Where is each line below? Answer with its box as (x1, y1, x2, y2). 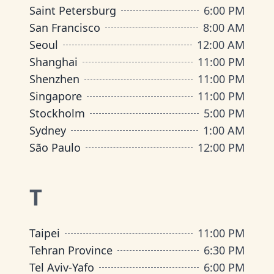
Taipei (29, 226, 60, 240)
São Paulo (29, 140, 81, 155)
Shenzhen (29, 72, 80, 86)
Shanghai (29, 54, 78, 69)
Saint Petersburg (29, 3, 116, 18)
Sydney (29, 123, 66, 138)
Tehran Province (29, 243, 113, 257)
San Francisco (29, 20, 100, 35)
